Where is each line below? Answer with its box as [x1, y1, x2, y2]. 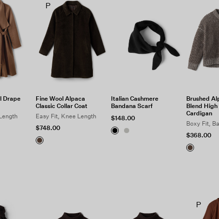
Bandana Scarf [111, 102, 153, 109]
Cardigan [186, 109, 212, 117]
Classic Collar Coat [36, 102, 88, 109]
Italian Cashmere [111, 95, 158, 102]
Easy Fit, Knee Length [36, 112, 97, 120]
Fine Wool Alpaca [36, 95, 86, 102]
